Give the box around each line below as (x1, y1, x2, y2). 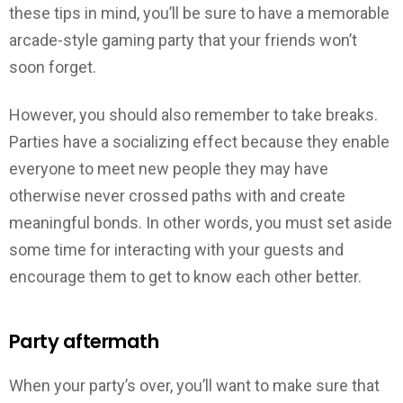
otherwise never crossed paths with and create (9, 185, 345, 205)
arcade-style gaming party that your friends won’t (9, 31, 357, 50)
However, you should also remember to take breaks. (9, 104, 378, 124)
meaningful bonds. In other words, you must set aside (9, 212, 392, 232)
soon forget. (9, 58, 96, 77)
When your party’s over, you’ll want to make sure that (9, 376, 380, 396)
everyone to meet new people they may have (9, 158, 328, 178)
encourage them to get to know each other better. (9, 266, 362, 286)
